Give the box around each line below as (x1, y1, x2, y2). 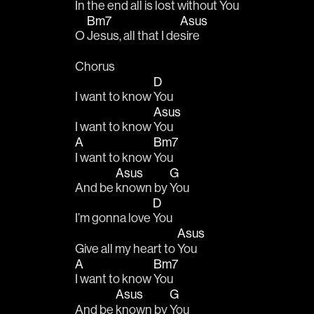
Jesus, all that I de (87, 27, 180, 44)
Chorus (75, 57, 115, 74)
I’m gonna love (75, 210, 153, 226)
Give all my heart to (75, 240, 177, 257)
